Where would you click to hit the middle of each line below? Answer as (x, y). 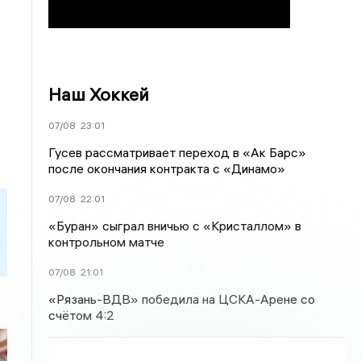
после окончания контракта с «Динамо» (167, 168)
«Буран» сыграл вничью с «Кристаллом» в (175, 226)
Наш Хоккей (99, 94)
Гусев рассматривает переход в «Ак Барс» (178, 152)
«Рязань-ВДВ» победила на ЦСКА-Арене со (182, 299)
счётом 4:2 (82, 315)
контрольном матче (107, 242)
